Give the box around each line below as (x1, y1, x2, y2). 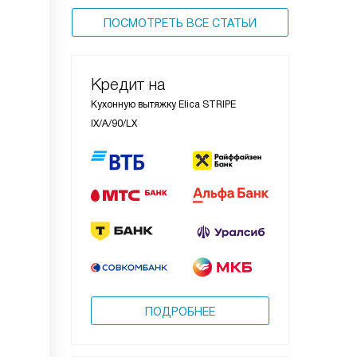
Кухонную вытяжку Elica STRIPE (91, 99, 236, 110)
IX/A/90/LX (91, 118, 137, 129)
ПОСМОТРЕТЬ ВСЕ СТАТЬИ (104, 17, 257, 29)
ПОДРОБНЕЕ (145, 305, 215, 318)
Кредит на (91, 76, 165, 93)
